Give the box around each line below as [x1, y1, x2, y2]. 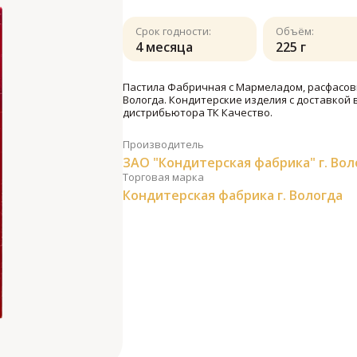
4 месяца [135, 38, 193, 56]
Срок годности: [135, 24, 211, 38]
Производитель [123, 137, 204, 151]
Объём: [276, 24, 315, 38]
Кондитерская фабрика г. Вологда [123, 186, 343, 204]
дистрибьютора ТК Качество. [123, 105, 273, 120]
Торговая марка [123, 170, 204, 184]
